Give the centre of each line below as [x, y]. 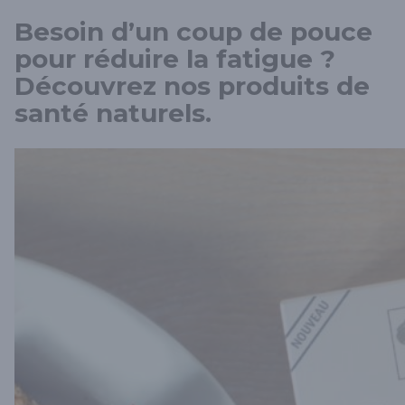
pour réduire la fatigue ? [175, 59]
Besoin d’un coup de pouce [193, 32]
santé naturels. [113, 113]
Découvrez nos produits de [192, 86]
